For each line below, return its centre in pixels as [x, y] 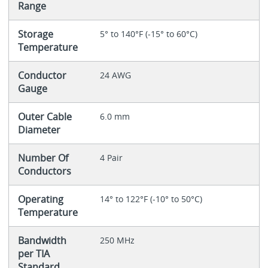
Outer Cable [45, 117]
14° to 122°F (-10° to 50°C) [151, 199]
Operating [40, 200]
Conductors [44, 171]
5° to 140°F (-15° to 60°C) [148, 34]
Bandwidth [42, 241]
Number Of [43, 158]
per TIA [33, 254]
